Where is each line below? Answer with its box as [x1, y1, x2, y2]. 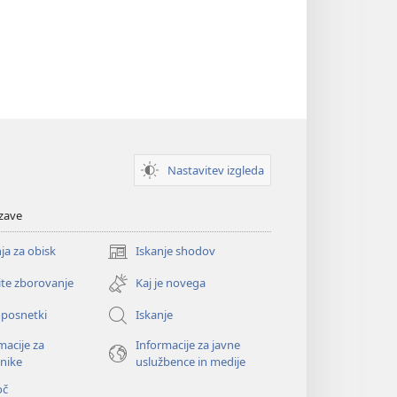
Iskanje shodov [135, 243, 215, 260]
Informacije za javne [135, 336, 240, 353]
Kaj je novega [135, 275, 206, 292]
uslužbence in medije [135, 353, 245, 370]
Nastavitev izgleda [167, 161, 264, 178]
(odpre [106, 251, 143, 268]
